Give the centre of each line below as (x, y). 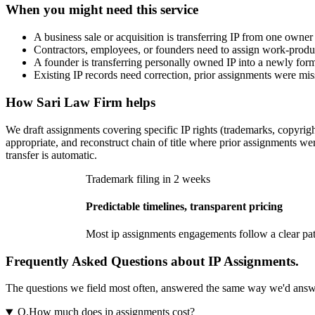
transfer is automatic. (51, 155)
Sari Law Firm (79, 102)
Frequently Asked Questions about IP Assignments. (152, 261)
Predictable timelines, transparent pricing (184, 206)
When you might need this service (102, 10)
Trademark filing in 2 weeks (148, 179)
